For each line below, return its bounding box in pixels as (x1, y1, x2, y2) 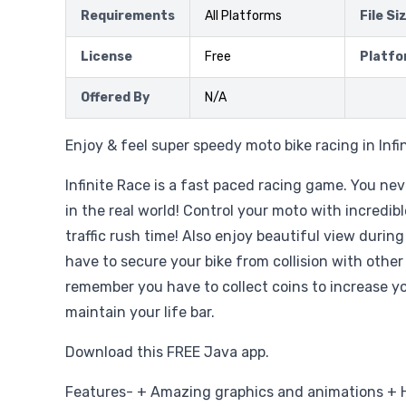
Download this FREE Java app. (65, 343, 269, 361)
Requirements (81, 7, 175, 24)
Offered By (81, 89, 150, 105)
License (81, 48, 132, 64)
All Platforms (205, 7, 282, 24)
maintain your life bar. (65, 303, 215, 321)
